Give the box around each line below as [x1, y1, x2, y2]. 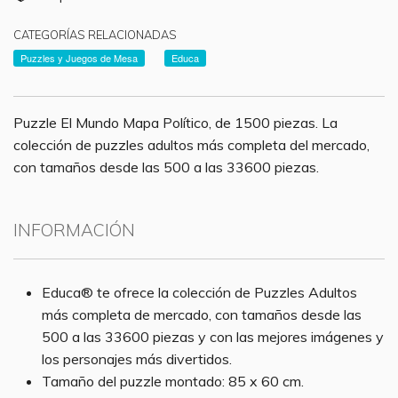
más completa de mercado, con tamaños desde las [42, 306, 362, 323]
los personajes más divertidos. [42, 350, 233, 368]
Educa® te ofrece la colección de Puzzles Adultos [42, 283, 358, 301]
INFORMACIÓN [13, 219, 135, 241]
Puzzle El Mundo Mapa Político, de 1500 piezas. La [13, 113, 338, 131]
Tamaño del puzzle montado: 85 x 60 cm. [42, 372, 305, 390]
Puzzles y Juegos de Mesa [20, 50, 138, 65]
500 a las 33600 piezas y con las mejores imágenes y [42, 328, 385, 346]
